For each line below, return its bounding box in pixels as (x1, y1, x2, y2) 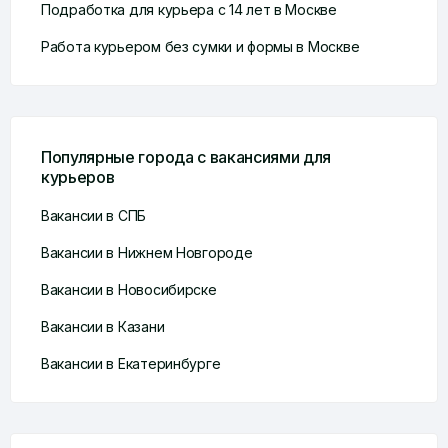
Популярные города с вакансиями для (41, 147, 332, 167)
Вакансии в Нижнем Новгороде (41, 244, 253, 261)
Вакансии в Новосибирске (41, 281, 217, 298)
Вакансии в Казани (41, 318, 165, 335)
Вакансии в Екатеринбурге (41, 355, 221, 372)
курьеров (41, 167, 115, 187)
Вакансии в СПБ (41, 207, 147, 224)
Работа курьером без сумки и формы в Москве (41, 38, 360, 55)
